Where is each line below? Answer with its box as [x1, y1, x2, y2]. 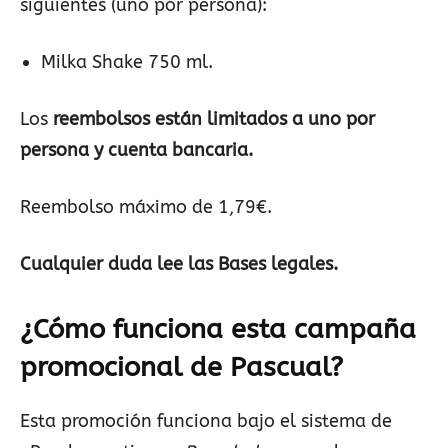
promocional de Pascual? [20, 351, 343, 384]
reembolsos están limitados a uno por [53, 108, 375, 131]
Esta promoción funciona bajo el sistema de [20, 410, 392, 433]
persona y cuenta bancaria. [20, 139, 253, 162]
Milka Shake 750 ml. [41, 51, 213, 74]
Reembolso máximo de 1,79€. [20, 196, 272, 219]
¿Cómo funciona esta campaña [20, 313, 416, 346]
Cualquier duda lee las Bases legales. [20, 253, 338, 276]
